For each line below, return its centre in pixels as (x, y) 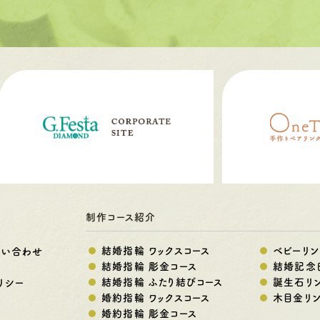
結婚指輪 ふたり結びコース (162, 282)
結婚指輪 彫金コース (149, 267)
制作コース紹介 (121, 217)
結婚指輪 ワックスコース (156, 251)
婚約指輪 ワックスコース (156, 298)
